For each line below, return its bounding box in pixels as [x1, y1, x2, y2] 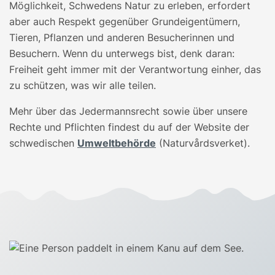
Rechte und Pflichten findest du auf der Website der [9, 121, 249, 134]
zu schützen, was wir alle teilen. [9, 79, 156, 92]
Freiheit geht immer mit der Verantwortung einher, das [9, 63, 261, 76]
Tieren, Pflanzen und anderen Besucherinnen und [9, 31, 234, 44]
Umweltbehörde [77, 137, 156, 150]
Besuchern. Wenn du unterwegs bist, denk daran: [9, 47, 234, 60]
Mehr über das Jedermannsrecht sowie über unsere [9, 105, 247, 118]
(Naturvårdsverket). [156, 137, 250, 150]
